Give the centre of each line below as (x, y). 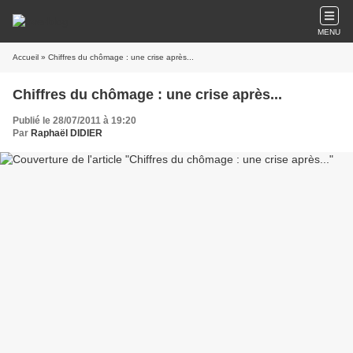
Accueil (26, 57)
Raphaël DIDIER (67, 133)
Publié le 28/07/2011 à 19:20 (74, 121)
